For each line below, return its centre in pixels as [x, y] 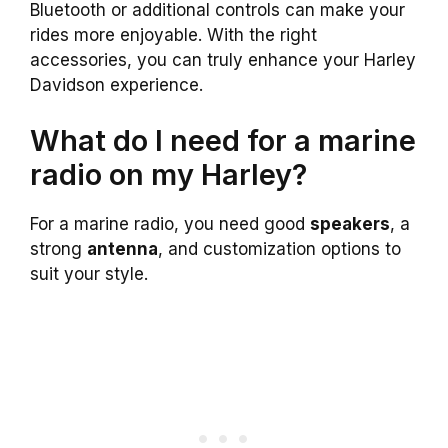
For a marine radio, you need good [170, 223]
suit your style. [89, 273]
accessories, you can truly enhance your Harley [223, 60]
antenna [122, 248]
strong [58, 248]
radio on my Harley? [168, 174]
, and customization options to [279, 248]
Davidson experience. [116, 85]
